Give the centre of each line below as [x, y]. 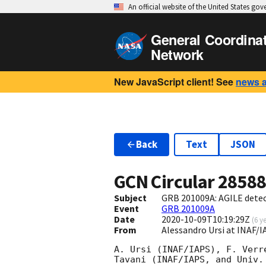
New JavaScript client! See [174, 82]
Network [177, 54]
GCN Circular [166, 182]
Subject [130, 198]
